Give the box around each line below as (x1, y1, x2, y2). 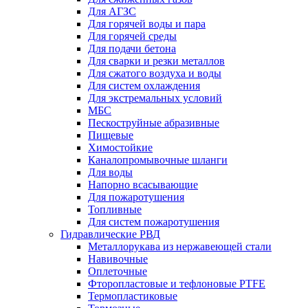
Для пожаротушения (88, 191, 184, 203)
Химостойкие (88, 142, 153, 153)
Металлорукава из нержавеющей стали (88, 241, 272, 252)
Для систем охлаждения (88, 80, 200, 91)
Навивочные (88, 253, 148, 265)
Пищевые (88, 129, 133, 141)
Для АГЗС (88, 5, 136, 17)
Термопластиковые (88, 290, 177, 302)
